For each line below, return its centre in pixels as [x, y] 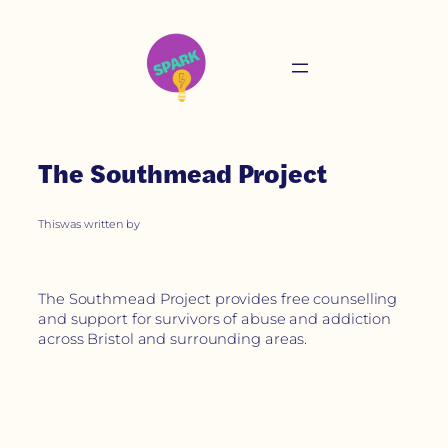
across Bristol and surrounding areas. [173, 339]
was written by [100, 223]
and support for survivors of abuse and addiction [215, 319]
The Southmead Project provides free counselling [218, 299]
